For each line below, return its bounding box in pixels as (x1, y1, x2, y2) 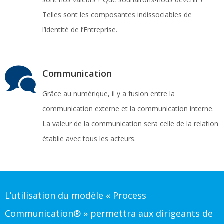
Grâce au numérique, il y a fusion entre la (42, 89, 175, 98)
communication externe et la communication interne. (42, 104, 214, 113)
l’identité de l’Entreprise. (42, 25, 117, 34)
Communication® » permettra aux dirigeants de (5, 207, 213, 219)
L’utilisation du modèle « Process (5, 189, 146, 201)
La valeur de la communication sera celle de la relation (42, 119, 218, 128)
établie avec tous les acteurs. (42, 134, 136, 143)
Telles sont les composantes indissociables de (42, 10, 192, 19)
